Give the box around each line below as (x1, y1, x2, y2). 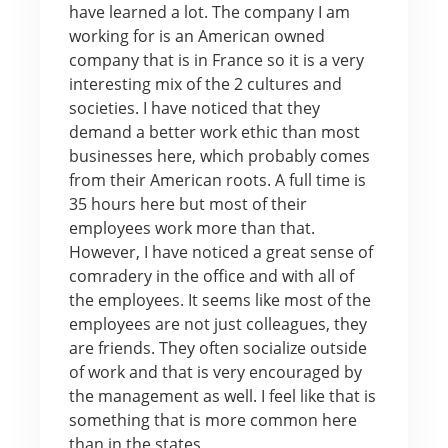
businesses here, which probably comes (68, 144, 370, 167)
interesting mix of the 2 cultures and (68, 72, 342, 95)
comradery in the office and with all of (68, 264, 354, 287)
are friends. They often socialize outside (68, 336, 367, 359)
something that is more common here (68, 408, 357, 431)
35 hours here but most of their (68, 192, 307, 215)
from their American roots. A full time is (68, 168, 366, 191)
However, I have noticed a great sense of (68, 240, 373, 263)
